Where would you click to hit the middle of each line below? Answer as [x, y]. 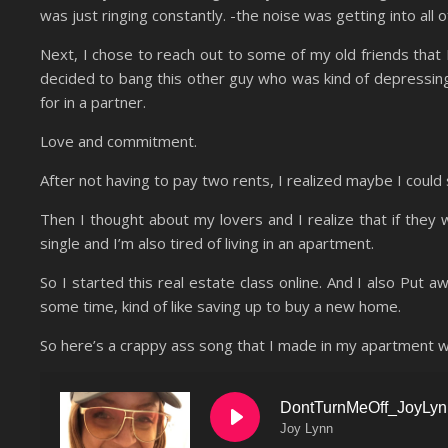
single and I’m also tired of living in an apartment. [207, 243]
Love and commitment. [118, 141]
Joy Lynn [306, 428]
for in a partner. [93, 102]
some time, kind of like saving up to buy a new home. [220, 306]
